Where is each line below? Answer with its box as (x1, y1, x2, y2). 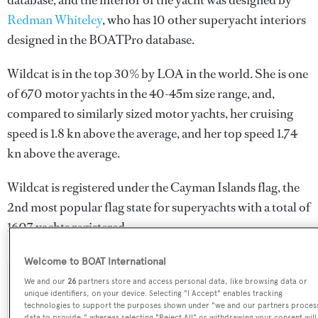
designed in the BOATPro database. (7, 31, 194, 48)
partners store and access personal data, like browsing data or (76, 276, 308, 287)
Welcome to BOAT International (24, 256, 167, 268)
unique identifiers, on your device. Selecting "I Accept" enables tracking (24, 288, 283, 299)
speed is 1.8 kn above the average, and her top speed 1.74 (7, 125, 297, 142)
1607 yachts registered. (7, 219, 128, 236)
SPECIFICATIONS (114, 280, 204, 293)
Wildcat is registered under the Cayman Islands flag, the (7, 179, 300, 196)
